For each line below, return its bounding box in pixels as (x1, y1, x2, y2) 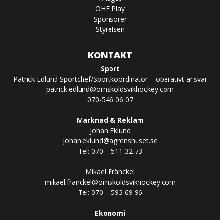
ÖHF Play (95, 3, 125, 13)
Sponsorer (93, 14, 127, 24)
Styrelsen (95, 24, 125, 34)
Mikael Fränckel (85, 166, 135, 176)
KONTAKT (88, 49, 132, 61)
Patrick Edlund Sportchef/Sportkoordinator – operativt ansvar (13, 74, 207, 83)
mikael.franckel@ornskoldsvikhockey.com (44, 177, 176, 187)
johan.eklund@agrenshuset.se (62, 136, 158, 145)
